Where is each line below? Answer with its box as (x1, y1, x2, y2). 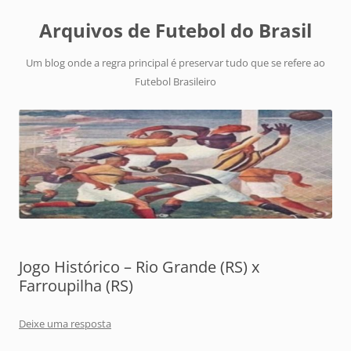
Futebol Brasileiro (135, 74, 216, 89)
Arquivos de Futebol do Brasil (39, 17, 312, 43)
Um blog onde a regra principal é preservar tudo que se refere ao (26, 56, 325, 70)
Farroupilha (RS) (19, 275, 133, 297)
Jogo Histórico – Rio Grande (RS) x (19, 256, 259, 278)
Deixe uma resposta (19, 317, 111, 331)
